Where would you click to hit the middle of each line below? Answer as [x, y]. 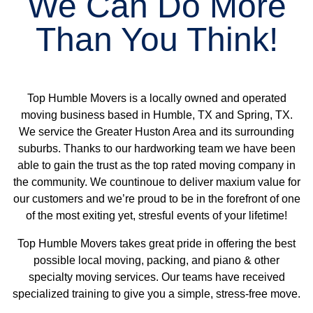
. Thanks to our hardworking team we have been [176, 148]
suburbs [38, 148]
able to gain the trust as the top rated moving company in [156, 165]
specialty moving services [92, 277]
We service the [57, 132]
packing [166, 260]
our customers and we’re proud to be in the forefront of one [156, 199]
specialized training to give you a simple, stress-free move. [156, 294]
